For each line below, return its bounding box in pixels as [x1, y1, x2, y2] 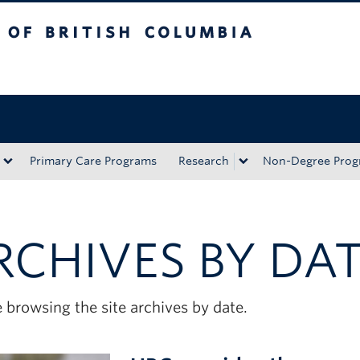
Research [178, 154, 229, 167]
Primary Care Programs [30, 154, 157, 167]
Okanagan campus [93, 63, 196, 76]
